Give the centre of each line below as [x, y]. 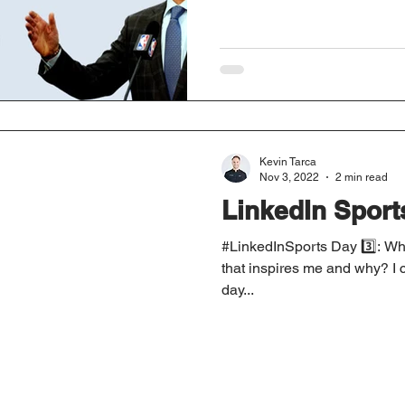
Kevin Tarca [288, 162]
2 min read [362, 177]
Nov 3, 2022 [289, 177]
